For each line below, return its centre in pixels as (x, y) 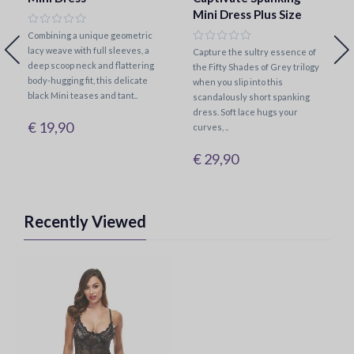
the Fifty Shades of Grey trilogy (256, 67)
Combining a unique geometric (90, 35)
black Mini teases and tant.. (83, 95)
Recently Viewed (85, 221)
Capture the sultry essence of (254, 52)
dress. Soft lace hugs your (245, 112)
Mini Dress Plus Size (247, 14)
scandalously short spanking (251, 97)
